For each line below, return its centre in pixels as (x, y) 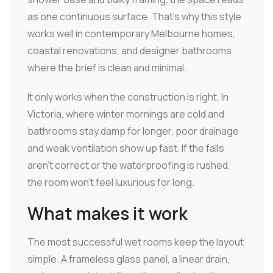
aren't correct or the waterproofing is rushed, (129, 165)
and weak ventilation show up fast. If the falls (126, 148)
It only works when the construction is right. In (128, 97)
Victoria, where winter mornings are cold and (126, 114)
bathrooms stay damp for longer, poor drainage (133, 131)
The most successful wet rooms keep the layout (136, 242)
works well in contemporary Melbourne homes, (131, 34)
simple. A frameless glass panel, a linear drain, (129, 259)
